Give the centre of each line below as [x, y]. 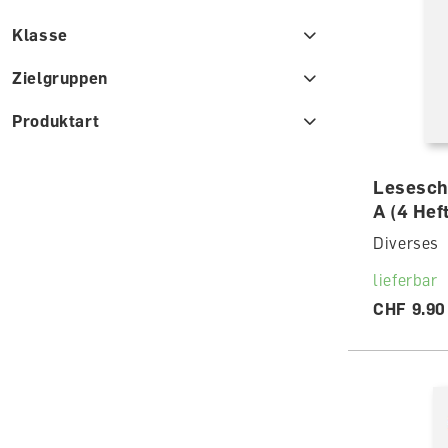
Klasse [40, 35]
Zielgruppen [60, 78]
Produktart [56, 121]
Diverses [406, 243]
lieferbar [405, 280]
